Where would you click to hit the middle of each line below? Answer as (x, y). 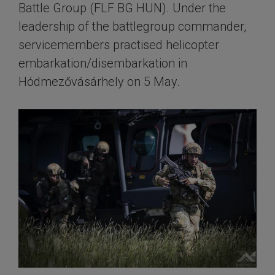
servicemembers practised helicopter (119, 45)
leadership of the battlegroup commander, (132, 26)
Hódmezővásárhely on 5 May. (99, 82)
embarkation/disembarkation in (103, 63)
